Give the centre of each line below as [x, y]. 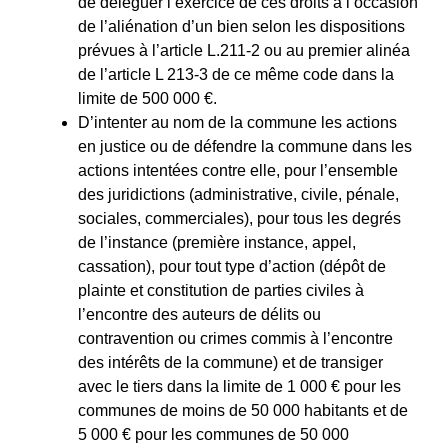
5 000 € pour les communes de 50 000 [213, 434]
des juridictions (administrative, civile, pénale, [238, 194]
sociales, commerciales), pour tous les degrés [239, 218]
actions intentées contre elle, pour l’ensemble [238, 170]
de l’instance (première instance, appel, [217, 242]
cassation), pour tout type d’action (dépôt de [232, 266]
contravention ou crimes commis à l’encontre [235, 338]
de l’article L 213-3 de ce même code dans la [236, 74]
